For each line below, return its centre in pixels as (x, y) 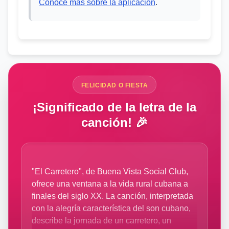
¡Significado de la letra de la (114, 107)
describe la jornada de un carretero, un (101, 221)
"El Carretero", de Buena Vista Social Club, (110, 171)
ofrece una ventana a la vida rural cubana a (110, 184)
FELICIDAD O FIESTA (114, 85)
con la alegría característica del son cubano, (111, 208)
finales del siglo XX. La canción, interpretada (112, 196)
